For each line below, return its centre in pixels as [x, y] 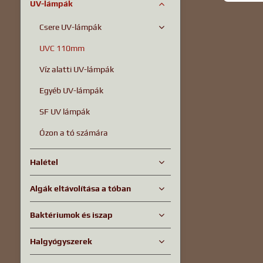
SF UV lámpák [64, 112]
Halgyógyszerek [61, 241]
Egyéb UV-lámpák [71, 90]
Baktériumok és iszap [71, 215]
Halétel [44, 162]
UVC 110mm [62, 48]
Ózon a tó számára [73, 133]
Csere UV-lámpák [70, 27]
